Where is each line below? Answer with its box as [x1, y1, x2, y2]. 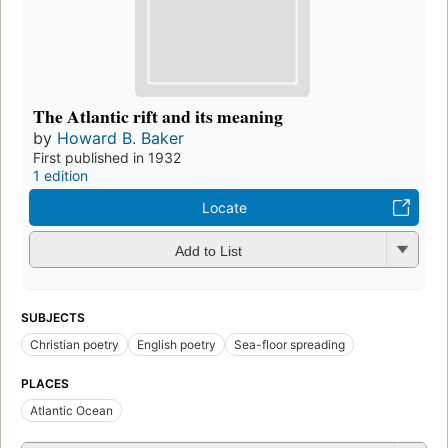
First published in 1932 [33, 149, 181, 167]
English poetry [137, 337, 216, 353]
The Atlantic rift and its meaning [33, 103, 283, 130]
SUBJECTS [21, 310, 85, 326]
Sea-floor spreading [234, 337, 345, 353]
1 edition [33, 167, 88, 185]
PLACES [21, 376, 69, 392]
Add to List [174, 242, 242, 259]
